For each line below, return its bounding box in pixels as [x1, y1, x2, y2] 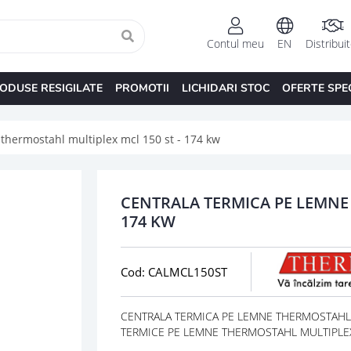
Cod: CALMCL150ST [120, 263, 227, 280]
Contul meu [206, 36, 264, 52]
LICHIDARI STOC [181, 80, 270, 96]
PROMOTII [114, 80, 169, 96]
